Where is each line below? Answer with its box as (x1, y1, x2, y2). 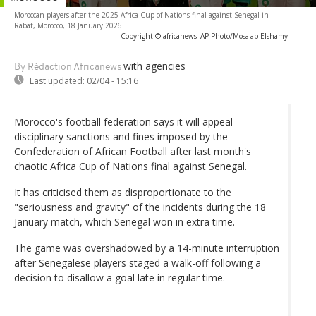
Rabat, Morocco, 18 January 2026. (14, 20, 124, 30)
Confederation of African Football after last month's (14, 144, 251, 158)
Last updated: (30, 74, 85, 87)
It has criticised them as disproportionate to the (14, 185, 231, 199)
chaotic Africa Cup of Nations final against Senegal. (14, 159, 247, 173)
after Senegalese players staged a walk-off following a (14, 255, 261, 269)
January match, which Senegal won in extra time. (14, 214, 235, 229)
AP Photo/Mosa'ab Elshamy (200, 30, 288, 41)
